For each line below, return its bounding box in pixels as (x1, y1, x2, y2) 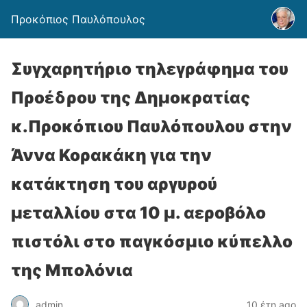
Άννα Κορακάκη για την (11, 145, 212, 165)
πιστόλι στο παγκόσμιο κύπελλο (11, 232, 293, 251)
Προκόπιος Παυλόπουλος (11, 12, 145, 26)
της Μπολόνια (11, 260, 133, 280)
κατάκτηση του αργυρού (11, 174, 217, 194)
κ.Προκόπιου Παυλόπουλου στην (11, 116, 292, 136)
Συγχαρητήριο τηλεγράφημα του (11, 59, 288, 79)
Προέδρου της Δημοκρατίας (11, 88, 250, 108)
